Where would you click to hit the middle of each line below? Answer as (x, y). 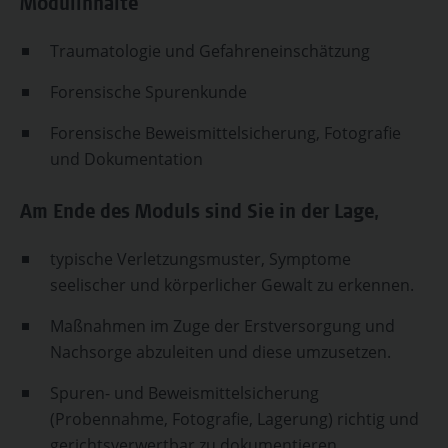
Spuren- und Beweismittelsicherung (184, 393)
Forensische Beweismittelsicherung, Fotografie (225, 133)
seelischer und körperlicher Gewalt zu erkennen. (232, 285)
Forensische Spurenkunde (148, 92)
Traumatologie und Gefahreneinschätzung (210, 51)
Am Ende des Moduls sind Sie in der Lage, (200, 214)
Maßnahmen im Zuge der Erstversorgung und (222, 326)
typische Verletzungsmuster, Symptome (200, 259)
